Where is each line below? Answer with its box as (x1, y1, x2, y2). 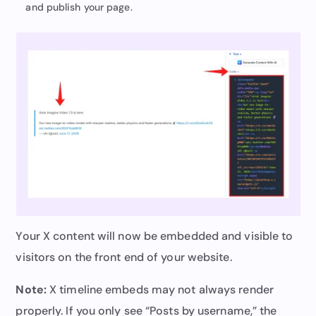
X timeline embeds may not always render (46, 281, 274, 297)
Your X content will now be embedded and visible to (16, 228, 293, 243)
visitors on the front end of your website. (16, 249, 232, 265)
